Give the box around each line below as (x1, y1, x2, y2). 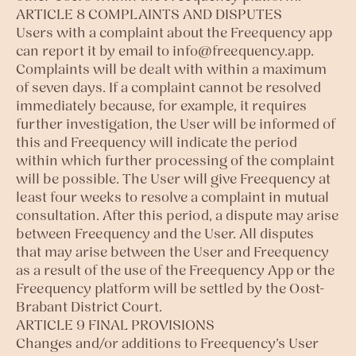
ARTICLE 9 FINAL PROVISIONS (16, 315, 215, 334)
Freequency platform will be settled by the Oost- (16, 279, 325, 297)
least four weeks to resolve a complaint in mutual (16, 188, 329, 206)
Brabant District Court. (16, 297, 162, 315)
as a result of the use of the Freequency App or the (16, 261, 335, 279)
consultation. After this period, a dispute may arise (16, 206, 339, 224)
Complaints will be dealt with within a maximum (16, 60, 327, 78)
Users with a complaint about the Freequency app (16, 23, 332, 41)
